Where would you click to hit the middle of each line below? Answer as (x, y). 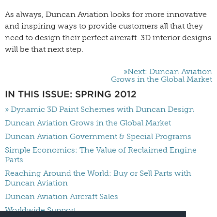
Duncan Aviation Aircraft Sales (62, 196)
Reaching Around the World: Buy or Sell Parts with (98, 173)
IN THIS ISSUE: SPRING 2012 (71, 94)
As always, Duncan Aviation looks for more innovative (106, 14)
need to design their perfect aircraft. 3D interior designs (108, 38)
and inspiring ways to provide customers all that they (104, 26)
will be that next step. (44, 49)
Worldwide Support (40, 210)
